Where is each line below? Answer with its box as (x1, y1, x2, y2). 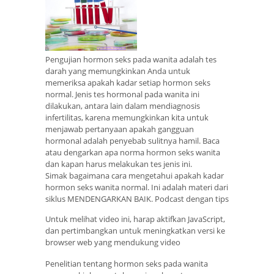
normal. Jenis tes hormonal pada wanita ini (45, 88, 199, 100)
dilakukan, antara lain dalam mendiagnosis (45, 100, 200, 111)
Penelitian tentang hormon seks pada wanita (45, 257, 208, 269)
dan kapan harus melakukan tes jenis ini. (45, 158, 192, 169)
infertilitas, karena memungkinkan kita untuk (45, 111, 209, 123)
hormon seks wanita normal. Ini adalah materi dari (45, 181, 228, 193)
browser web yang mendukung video (45, 236, 180, 248)
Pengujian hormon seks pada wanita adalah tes (45, 53, 217, 65)
